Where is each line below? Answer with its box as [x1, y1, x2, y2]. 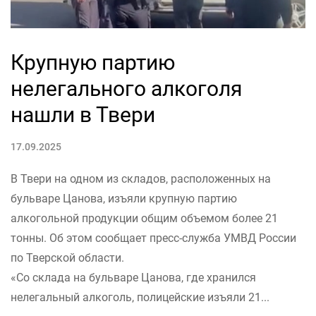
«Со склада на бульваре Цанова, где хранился [11, 270, 256, 284]
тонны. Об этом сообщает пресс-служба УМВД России [11, 231, 296, 245]
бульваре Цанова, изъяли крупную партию [11, 191, 237, 205]
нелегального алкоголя [11, 75, 242, 101]
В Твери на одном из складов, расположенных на [11, 171, 271, 186]
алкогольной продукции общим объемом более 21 [11, 211, 278, 225]
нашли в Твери [11, 102, 155, 127]
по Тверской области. [11, 250, 124, 265]
